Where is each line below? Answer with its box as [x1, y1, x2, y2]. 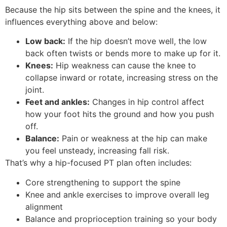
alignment [25, 201, 63, 212]
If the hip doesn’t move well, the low [65, 36, 207, 47]
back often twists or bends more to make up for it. [25, 48, 220, 59]
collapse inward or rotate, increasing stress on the [25, 72, 218, 83]
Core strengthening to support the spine [25, 177, 180, 187]
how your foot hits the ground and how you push [25, 109, 214, 120]
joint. [25, 85, 44, 95]
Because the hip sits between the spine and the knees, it [5, 5, 220, 15]
